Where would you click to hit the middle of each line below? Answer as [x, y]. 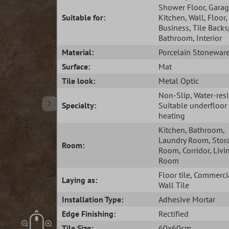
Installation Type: [93, 199]
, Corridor [194, 150]
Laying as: [80, 180]
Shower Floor [181, 7]
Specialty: [79, 105]
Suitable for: [84, 17]
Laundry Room [183, 140]
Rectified [173, 213]
